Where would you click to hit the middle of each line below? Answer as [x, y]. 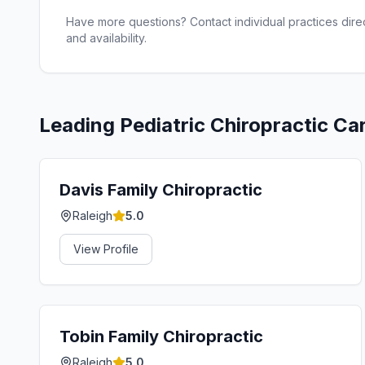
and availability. [106, 38]
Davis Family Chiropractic [161, 190]
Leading [79, 125]
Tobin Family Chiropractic [161, 336]
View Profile [106, 249]
